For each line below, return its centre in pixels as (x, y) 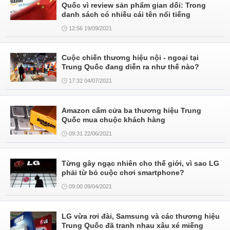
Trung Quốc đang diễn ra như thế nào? (130, 67)
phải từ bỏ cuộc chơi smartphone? (123, 172)
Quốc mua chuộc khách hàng (113, 120)
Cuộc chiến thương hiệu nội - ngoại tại (130, 57)
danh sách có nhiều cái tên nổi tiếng (126, 14)
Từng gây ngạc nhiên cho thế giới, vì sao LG (140, 163)
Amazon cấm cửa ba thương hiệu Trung (131, 110)
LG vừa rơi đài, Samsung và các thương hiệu (141, 216)
